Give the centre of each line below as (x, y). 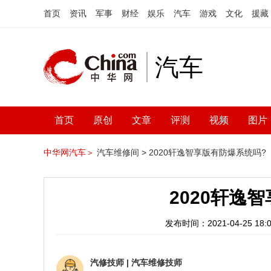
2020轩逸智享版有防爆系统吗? (207, 152)
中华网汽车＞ (69, 152)
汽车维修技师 (157, 263)
